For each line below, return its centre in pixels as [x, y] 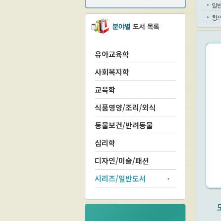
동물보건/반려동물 [124, 125]
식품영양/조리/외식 [125, 107]
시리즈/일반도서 [120, 178]
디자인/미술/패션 [122, 161]
